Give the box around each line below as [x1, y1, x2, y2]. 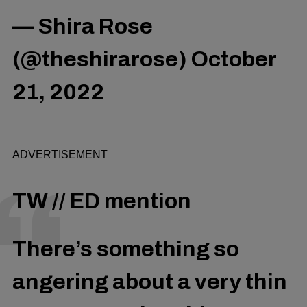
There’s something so [12, 237, 239, 262]
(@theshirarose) [12, 47, 191, 72]
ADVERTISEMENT [12, 148, 108, 160]
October [191, 47, 276, 72]
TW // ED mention [12, 188, 191, 213]
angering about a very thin [12, 270, 287, 295]
